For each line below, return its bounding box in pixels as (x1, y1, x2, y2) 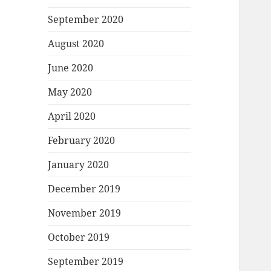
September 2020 (48, 13, 124, 27)
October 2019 (48, 230, 110, 244)
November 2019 (48, 206, 122, 220)
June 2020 (48, 61, 94, 75)
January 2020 (48, 158, 109, 172)
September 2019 (48, 255, 124, 269)
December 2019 (48, 182, 121, 196)
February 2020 (48, 134, 116, 148)
